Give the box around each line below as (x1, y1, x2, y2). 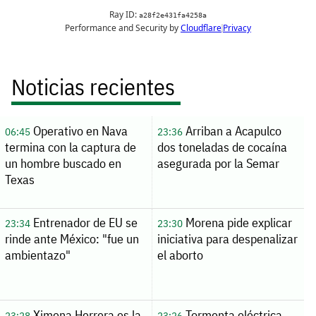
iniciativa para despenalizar (157, 231, 298, 248)
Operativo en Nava (30, 122, 128, 139)
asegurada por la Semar (157, 154, 279, 171)
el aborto (157, 247, 203, 264)
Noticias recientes (11, 71, 175, 102)
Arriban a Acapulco (182, 122, 281, 139)
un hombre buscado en (4, 154, 121, 171)
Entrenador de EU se (30, 214, 138, 231)
